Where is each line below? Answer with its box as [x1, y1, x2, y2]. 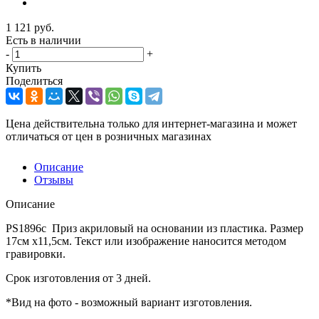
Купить [6, 62, 41, 75]
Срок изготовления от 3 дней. [6, 272, 151, 285]
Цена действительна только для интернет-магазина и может [6, 117, 297, 130]
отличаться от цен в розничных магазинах [6, 130, 211, 143]
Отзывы [34, 174, 73, 187]
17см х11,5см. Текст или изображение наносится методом [6, 235, 286, 248]
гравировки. [6, 248, 66, 261]
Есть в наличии [6, 34, 81, 47]
